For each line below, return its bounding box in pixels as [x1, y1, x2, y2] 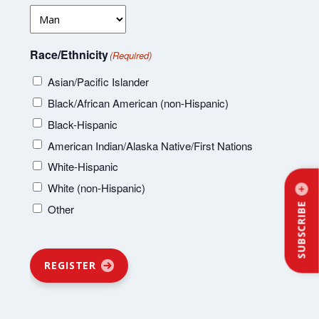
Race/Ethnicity [30, 46, 109, 63]
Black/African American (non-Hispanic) [48, 95, 229, 111]
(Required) [110, 48, 152, 62]
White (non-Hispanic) [48, 180, 146, 196]
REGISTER [44, 258, 97, 273]
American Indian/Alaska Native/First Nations [48, 137, 253, 153]
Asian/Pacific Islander [48, 74, 150, 90]
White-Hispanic [48, 159, 119, 174]
